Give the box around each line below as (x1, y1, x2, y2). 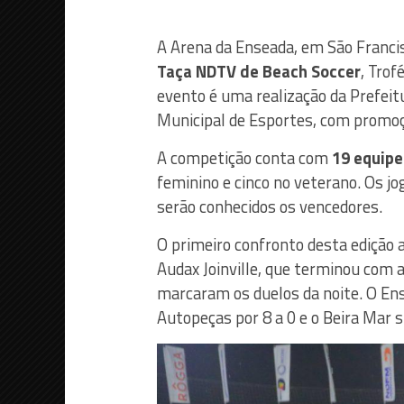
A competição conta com (157, 144, 332, 170)
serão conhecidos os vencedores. (157, 193, 382, 219)
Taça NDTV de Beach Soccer (157, 58, 361, 84)
